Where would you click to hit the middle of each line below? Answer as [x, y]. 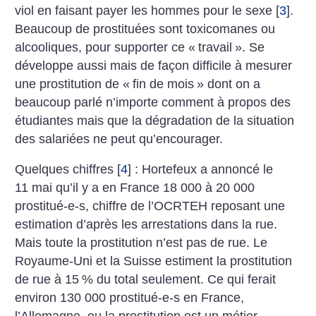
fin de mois [164, 84]
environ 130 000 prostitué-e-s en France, [130, 298]
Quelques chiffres [65, 170]
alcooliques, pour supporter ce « [105, 47]
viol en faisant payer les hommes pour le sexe [144, 10]
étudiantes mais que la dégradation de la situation [155, 120]
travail [215, 47]
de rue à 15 [47, 280]
